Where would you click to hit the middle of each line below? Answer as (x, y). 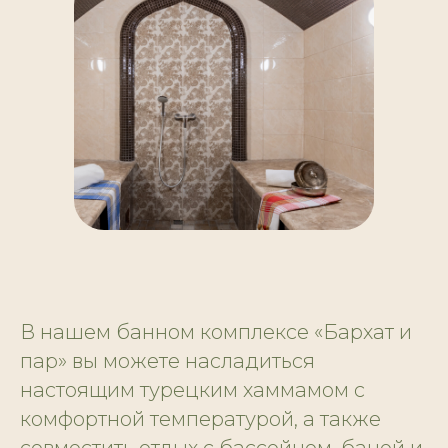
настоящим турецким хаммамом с (192, 390)
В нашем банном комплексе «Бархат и (216, 332)
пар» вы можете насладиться (167, 361)
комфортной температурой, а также (200, 419)
